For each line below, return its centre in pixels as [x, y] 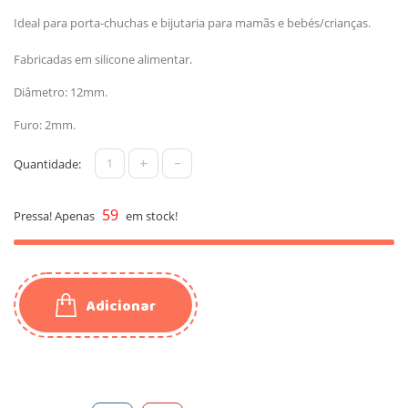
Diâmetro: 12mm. [61, 92]
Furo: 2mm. [45, 124]
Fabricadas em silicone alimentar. [103, 59]
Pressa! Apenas [56, 215]
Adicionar [121, 306]
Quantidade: [47, 163]
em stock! [150, 215]
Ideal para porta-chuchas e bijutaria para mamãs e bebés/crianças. [194, 22]
